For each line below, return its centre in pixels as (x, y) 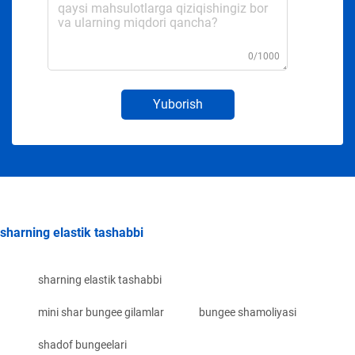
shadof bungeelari (82, 345)
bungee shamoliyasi (248, 313)
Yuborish (177, 105)
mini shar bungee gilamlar (101, 313)
